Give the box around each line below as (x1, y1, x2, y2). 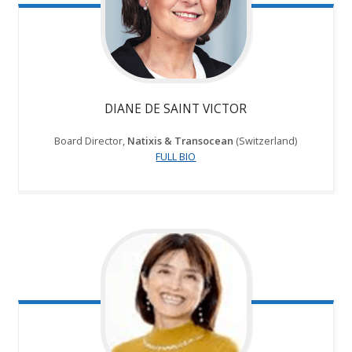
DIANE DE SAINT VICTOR (104, 100, 247, 118)
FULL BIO (156, 149, 196, 164)
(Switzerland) (233, 134, 298, 148)
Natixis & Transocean (127, 134, 234, 148)
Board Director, (54, 134, 128, 148)
